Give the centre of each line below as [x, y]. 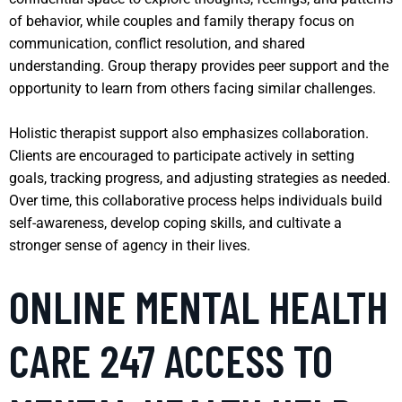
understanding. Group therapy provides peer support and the [199, 66]
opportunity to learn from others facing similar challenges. [192, 88]
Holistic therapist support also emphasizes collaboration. [189, 133]
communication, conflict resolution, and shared [157, 43]
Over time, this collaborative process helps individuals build [196, 200]
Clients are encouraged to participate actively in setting [182, 155]
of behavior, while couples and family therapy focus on [182, 21]
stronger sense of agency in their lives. [130, 245]
